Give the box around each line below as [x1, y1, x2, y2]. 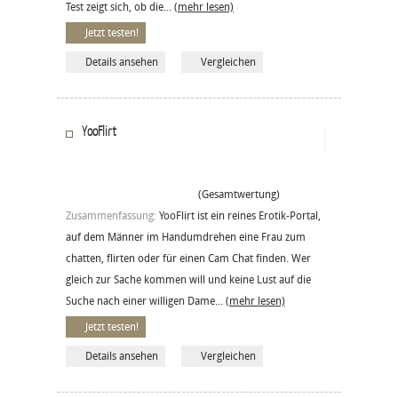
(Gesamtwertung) [190, 187, 280, 201]
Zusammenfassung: [66, 209, 159, 222]
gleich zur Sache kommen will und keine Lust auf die [66, 273, 311, 286]
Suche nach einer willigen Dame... [66, 294, 226, 307]
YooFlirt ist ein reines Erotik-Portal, [159, 209, 321, 222]
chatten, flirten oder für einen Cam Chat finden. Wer [66, 251, 311, 265]
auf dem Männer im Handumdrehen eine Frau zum [66, 230, 306, 243]
